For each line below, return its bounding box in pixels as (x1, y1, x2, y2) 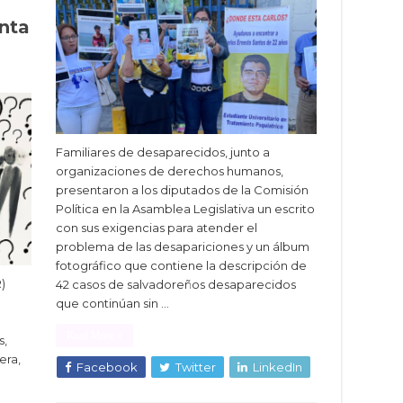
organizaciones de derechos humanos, (56, 164, 283, 179)
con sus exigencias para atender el (56, 220, 257, 236)
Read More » (67, 329, 122, 343)
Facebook (76, 360, 138, 375)
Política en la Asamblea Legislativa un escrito (56, 201, 315, 217)
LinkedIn (253, 360, 302, 375)
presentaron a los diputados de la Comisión (56, 183, 309, 198)
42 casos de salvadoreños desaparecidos (56, 277, 296, 292)
